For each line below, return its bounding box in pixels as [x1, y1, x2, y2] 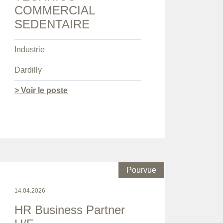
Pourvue [126, 166, 156, 175]
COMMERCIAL [14, 3, 95, 17]
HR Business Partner [14, 203, 125, 217]
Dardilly [14, 66, 42, 75]
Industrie [14, 45, 45, 54]
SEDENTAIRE [14, 17, 90, 31]
